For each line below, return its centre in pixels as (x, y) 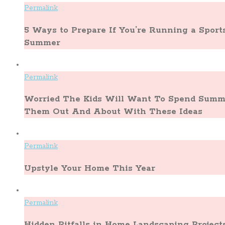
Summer (42, 43)
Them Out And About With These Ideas (113, 112)
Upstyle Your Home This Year (90, 168)
